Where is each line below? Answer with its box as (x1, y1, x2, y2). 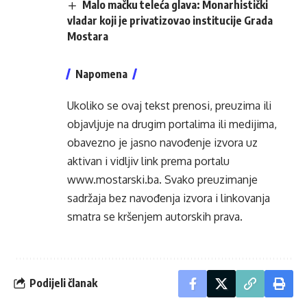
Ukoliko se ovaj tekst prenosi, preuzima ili (67, 98, 271, 112)
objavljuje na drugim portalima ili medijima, (67, 116, 277, 131)
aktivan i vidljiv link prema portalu (67, 153, 230, 168)
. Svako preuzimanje (159, 172, 258, 186)
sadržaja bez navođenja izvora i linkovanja (67, 191, 270, 205)
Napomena (75, 66, 127, 81)
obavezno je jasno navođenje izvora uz (67, 135, 258, 149)
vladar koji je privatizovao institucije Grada (67, 13, 273, 27)
